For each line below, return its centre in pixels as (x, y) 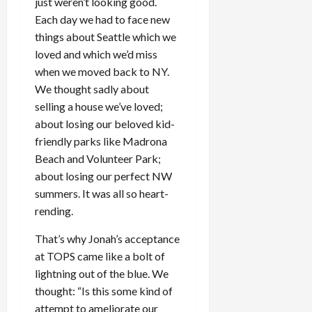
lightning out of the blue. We (102, 273)
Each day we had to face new (102, 19)
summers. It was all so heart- (102, 193)
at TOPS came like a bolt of (100, 256)
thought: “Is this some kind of (104, 291)
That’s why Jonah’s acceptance (107, 239)
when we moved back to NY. (102, 71)
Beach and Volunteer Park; (98, 158)
